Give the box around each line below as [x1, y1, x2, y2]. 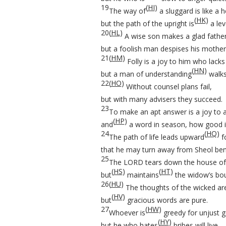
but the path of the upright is [100, 19, 194, 28]
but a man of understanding [100, 69, 192, 79]
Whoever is [108, 208, 145, 217]
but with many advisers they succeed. [100, 94, 222, 104]
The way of [108, 6, 146, 16]
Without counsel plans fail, [124, 82, 212, 91]
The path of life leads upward [108, 132, 204, 142]
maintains [125, 170, 159, 180]
